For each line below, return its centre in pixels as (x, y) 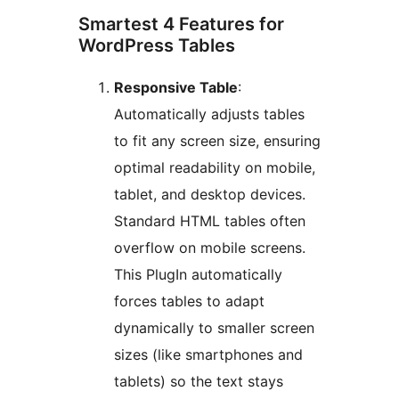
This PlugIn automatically (198, 275)
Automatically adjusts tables (209, 114)
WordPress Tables (157, 46)
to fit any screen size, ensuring (217, 141)
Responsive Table (176, 88)
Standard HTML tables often (210, 221)
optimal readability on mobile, (215, 168)
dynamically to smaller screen (214, 328)
